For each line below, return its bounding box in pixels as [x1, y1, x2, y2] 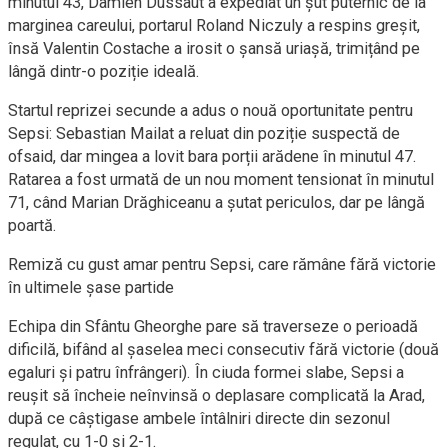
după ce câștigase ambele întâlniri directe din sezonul [8, 409, 390, 428]
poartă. [8, 216, 57, 235]
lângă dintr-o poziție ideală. [8, 62, 200, 81]
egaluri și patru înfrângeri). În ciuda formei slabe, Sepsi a [8, 363, 404, 382]
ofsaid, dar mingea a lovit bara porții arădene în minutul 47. [8, 147, 417, 166]
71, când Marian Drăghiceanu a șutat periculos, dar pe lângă [8, 193, 425, 212]
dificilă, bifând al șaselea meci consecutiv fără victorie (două [8, 340, 439, 359]
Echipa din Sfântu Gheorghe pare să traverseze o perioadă [8, 317, 418, 336]
